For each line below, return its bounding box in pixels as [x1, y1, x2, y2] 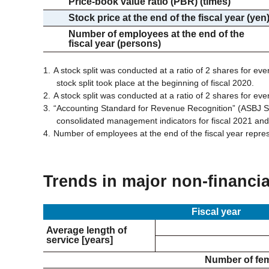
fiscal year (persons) [68, 38, 161, 49]
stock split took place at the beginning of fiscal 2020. [56, 79, 254, 88]
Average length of [46, 225, 127, 235]
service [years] [46, 235, 113, 245]
